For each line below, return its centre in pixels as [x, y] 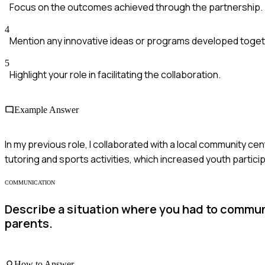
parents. [29, 224]
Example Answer [46, 109]
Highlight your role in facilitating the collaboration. [115, 75]
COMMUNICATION [30, 182]
